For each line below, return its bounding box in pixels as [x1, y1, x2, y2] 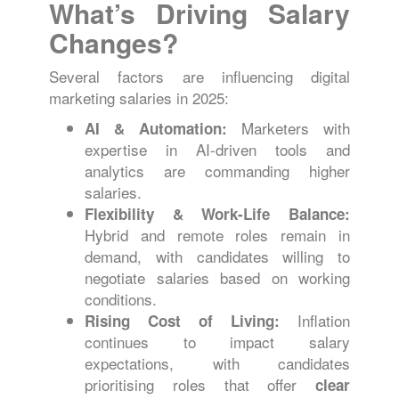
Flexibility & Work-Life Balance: [85, 203, 350, 224]
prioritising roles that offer [85, 373, 315, 395]
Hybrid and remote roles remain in [85, 224, 350, 246]
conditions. [85, 288, 157, 310]
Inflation [280, 309, 350, 331]
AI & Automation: [85, 118, 227, 139]
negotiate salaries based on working [85, 266, 350, 289]
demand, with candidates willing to [85, 245, 350, 267]
